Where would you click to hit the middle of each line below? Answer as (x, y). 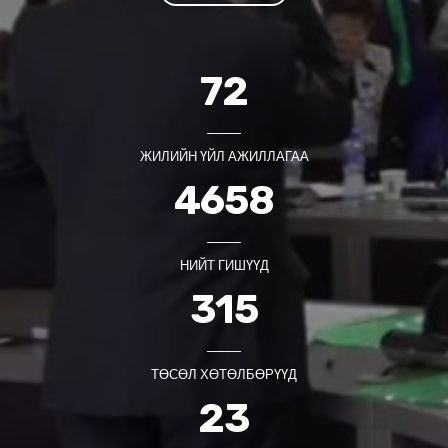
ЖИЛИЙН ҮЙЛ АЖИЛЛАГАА (224, 156)
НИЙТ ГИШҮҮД (224, 265)
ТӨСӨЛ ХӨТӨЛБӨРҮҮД (224, 374)
